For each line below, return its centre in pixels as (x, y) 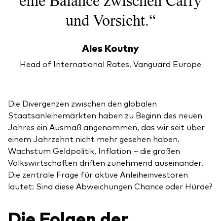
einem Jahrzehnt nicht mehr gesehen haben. (94, 138)
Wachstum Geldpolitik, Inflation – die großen (94, 150)
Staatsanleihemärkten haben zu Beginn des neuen (105, 115)
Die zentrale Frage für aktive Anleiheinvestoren (98, 174)
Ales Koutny (110, 47)
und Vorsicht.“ (110, 20)
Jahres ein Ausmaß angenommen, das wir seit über (106, 127)
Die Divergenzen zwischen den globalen (82, 103)
